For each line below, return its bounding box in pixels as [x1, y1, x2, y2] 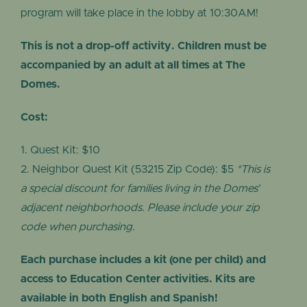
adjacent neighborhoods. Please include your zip [21, 202, 260, 214]
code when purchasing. [21, 221, 135, 233]
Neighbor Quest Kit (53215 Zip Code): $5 [32, 164, 236, 175]
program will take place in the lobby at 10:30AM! [21, 8, 258, 19]
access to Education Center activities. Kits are [21, 273, 255, 285]
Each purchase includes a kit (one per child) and [21, 254, 266, 266]
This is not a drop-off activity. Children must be [21, 40, 267, 52]
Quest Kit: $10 [30, 145, 100, 156]
